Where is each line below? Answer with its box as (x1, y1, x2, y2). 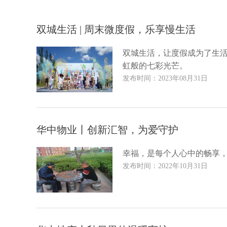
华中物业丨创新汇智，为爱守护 (36, 124, 178, 135)
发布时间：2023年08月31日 (123, 74, 208, 82)
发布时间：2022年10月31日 (123, 162, 208, 170)
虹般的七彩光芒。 (123, 61, 187, 70)
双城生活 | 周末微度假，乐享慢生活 (36, 24, 196, 35)
